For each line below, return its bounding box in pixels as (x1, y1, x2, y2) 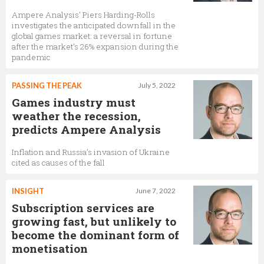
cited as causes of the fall (12, 157, 105, 169)
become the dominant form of (12, 227, 179, 243)
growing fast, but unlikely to (12, 214, 176, 229)
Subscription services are (12, 200, 154, 216)
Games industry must (12, 95, 136, 110)
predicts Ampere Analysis (12, 122, 161, 137)
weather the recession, (12, 108, 141, 124)
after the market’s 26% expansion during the (12, 41, 179, 52)
